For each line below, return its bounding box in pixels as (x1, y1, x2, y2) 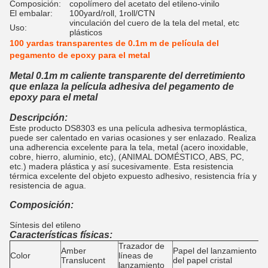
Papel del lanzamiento (173, 246, 257, 255)
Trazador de (118, 241, 165, 251)
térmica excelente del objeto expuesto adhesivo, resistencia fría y (10, 171, 257, 181)
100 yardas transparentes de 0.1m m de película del (10, 38, 219, 48)
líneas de (118, 251, 153, 260)
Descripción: (10, 112, 68, 123)
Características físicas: (10, 230, 112, 240)
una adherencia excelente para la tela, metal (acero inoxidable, (10, 142, 248, 152)
